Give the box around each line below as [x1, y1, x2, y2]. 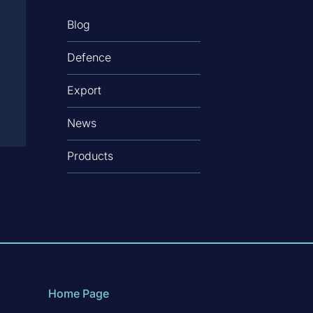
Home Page [48, 286, 109, 301]
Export [66, 83, 101, 98]
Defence [66, 50, 111, 65]
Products [66, 149, 113, 163]
